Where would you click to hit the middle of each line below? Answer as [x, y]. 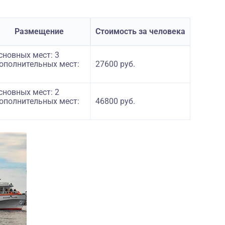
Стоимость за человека [140, 31]
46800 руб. [115, 101]
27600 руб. [115, 64]
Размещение [39, 31]
